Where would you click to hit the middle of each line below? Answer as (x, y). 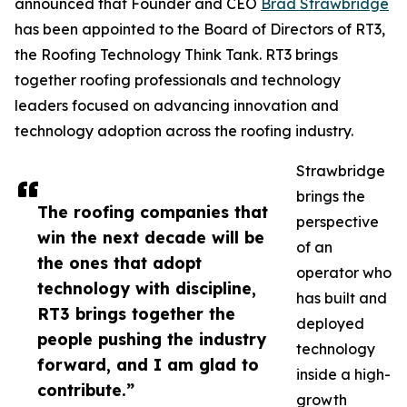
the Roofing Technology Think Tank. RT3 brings (176, 55)
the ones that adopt (119, 263)
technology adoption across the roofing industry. (184, 131)
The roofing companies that (153, 212)
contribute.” (86, 390)
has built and (342, 298)
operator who (344, 273)
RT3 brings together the (136, 314)
